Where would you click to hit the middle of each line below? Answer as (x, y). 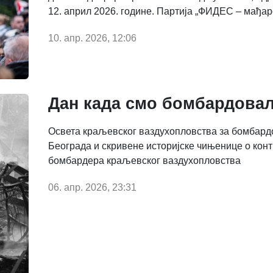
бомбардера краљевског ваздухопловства (144, 160)
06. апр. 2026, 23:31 (92, 187)
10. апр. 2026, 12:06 (92, 38)
